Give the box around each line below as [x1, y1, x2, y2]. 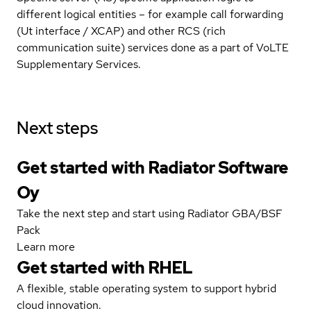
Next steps [17, 117, 98, 139]
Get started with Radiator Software [17, 156, 288, 178]
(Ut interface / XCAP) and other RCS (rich [17, 23, 226, 38]
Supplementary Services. [17, 56, 141, 72]
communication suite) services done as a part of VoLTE [17, 40, 289, 55]
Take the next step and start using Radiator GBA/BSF [17, 205, 283, 221]
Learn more [17, 239, 75, 254]
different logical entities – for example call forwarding [17, 6, 283, 22]
